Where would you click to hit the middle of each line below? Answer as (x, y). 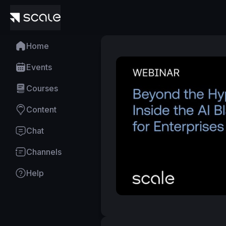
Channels (44, 152)
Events (39, 67)
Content (41, 109)
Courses (42, 88)
